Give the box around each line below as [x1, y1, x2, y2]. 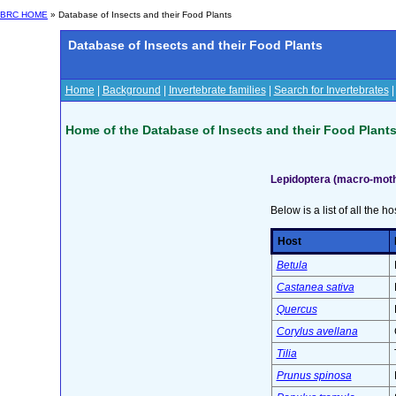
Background [102, 84, 161, 96]
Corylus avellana [276, 325, 358, 339]
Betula [276, 259, 308, 272]
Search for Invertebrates [273, 84, 389, 96]
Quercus [276, 303, 317, 316]
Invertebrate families [168, 84, 266, 96]
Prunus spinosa [276, 369, 352, 383]
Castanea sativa [276, 281, 354, 294]
